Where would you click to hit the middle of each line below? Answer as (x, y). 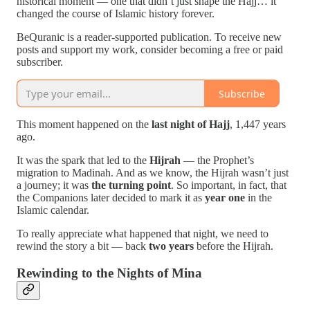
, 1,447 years (258, 124)
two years (171, 246)
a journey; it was (54, 185)
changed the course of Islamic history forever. (116, 13)
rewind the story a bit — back (83, 246)
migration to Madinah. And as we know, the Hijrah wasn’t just (153, 173)
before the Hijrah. (234, 246)
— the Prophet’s (217, 160)
